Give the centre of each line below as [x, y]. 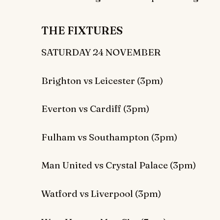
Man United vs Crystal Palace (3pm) [119, 165]
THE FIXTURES [82, 30]
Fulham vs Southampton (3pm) [109, 137]
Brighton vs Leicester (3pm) [102, 80]
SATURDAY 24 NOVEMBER [101, 52]
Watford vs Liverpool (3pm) [101, 193]
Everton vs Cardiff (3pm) [95, 109]
